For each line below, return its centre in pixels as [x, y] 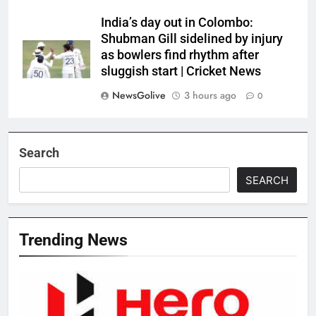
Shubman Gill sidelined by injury [192, 39]
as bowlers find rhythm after [180, 55]
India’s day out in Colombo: [177, 23]
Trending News [73, 240]
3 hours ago [210, 96]
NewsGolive [139, 96]
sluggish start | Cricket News [181, 72]
